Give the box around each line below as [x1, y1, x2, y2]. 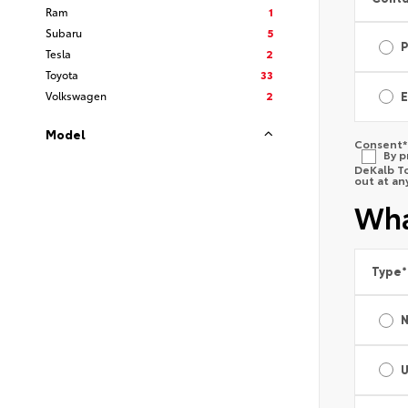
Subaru [46, 25, 82, 40]
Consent [353, 135, 403, 151]
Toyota [46, 66, 78, 82]
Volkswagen [46, 87, 107, 103]
